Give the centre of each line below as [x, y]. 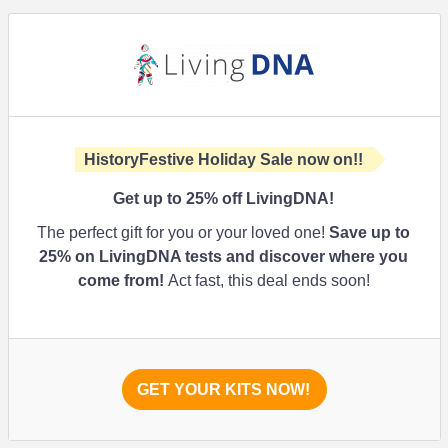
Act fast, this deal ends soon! [267, 280]
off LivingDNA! [276, 198]
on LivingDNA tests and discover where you [240, 256]
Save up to [370, 232]
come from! [121, 280]
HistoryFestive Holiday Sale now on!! [224, 159]
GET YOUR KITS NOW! [224, 389]
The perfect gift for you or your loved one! [183, 232]
